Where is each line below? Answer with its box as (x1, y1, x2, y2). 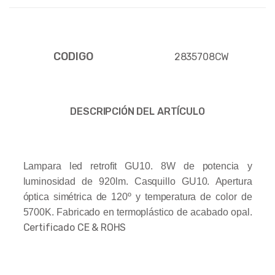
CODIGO (53, 49, 93, 63)
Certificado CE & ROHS (23, 221, 126, 233)
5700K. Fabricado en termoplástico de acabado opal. (23, 206, 252, 217)
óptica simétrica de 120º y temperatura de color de (23, 191, 252, 202)
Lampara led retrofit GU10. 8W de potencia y (23, 160, 252, 171)
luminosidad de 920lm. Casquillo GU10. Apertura (23, 176, 252, 187)
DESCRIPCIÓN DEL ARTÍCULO (70, 105, 205, 117)
